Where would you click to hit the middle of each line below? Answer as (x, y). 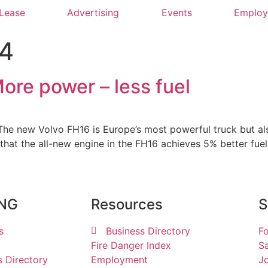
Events (176, 12)
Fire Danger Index (131, 246)
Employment (119, 260)
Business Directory (148, 231)
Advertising (93, 12)
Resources (127, 205)
